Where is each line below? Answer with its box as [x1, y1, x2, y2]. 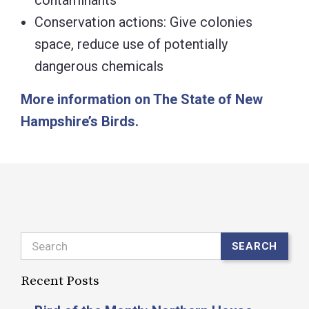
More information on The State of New [21, 91, 263, 108]
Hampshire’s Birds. [21, 113, 139, 130]
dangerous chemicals [34, 58, 163, 75]
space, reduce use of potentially [34, 36, 228, 53]
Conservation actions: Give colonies [34, 14, 252, 31]
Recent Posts [21, 273, 99, 290]
